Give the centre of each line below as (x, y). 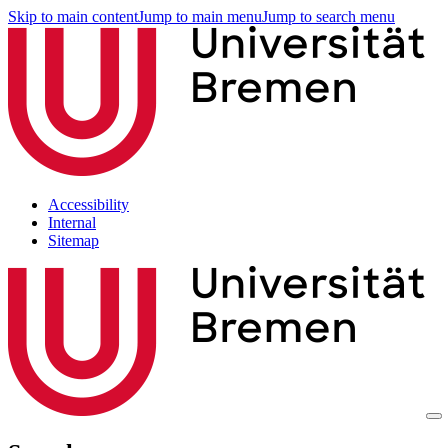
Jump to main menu (200, 16)
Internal (72, 222)
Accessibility (88, 204)
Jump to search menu (328, 16)
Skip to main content (73, 16)
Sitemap (73, 240)
